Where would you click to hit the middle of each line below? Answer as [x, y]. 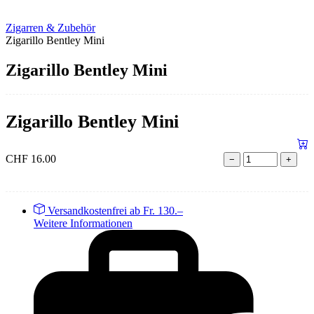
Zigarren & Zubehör [50, 28]
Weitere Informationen [83, 224]
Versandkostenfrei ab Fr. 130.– [115, 211]
